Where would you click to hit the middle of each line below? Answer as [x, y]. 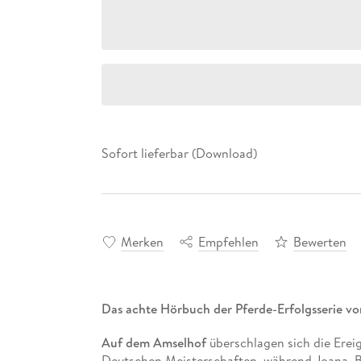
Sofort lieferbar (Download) [179, 154]
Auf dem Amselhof [155, 342]
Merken [142, 241]
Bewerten [320, 241]
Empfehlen [228, 241]
